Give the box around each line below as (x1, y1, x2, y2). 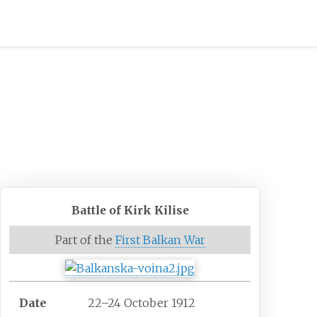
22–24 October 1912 (88, 296, 196, 311)
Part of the (54, 233, 115, 248)
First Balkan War (115, 233, 205, 248)
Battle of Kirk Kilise (71, 203, 189, 218)
